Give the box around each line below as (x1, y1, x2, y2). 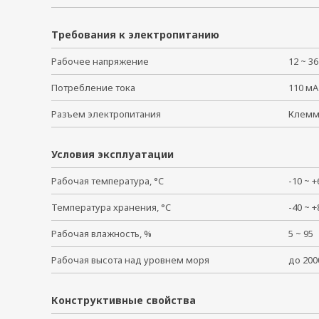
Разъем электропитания (51, 108, 161, 120)
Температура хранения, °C (51, 201, 171, 214)
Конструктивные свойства (51, 293, 196, 307)
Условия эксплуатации (51, 147, 174, 161)
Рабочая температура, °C (51, 174, 164, 187)
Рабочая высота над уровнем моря (51, 253, 209, 266)
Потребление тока (51, 81, 135, 94)
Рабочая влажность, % (51, 227, 152, 240)
